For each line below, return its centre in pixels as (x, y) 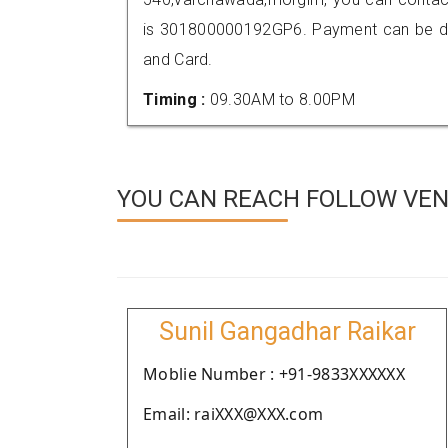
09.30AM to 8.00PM (282, 99)
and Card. (178, 59)
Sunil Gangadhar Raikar (287, 331)
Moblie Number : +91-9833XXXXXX (274, 374)
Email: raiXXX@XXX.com (233, 414)
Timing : (176, 99)
